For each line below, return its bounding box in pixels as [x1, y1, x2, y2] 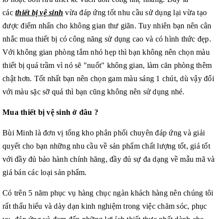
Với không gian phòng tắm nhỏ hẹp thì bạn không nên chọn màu [2, 47, 210, 56]
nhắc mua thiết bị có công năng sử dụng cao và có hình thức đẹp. [2, 34, 211, 43]
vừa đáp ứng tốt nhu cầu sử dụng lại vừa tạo [63, 8, 207, 17]
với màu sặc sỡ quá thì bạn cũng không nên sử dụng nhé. [2, 87, 185, 96]
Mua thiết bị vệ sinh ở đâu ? [2, 108, 98, 116]
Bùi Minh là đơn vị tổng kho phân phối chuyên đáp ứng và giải [2, 128, 205, 137]
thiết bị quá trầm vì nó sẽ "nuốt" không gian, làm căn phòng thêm [2, 61, 212, 69]
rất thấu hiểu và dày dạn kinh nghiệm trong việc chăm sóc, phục [2, 201, 207, 210]
